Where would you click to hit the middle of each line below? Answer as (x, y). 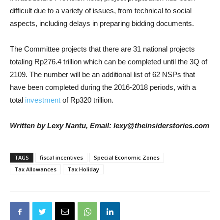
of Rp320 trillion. (87, 100)
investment (43, 100)
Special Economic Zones (127, 157)
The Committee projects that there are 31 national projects (102, 49)
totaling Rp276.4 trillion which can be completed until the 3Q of (109, 62)
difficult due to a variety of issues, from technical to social (101, 11)
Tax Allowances (35, 169)
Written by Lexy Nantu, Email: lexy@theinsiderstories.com (110, 125)
